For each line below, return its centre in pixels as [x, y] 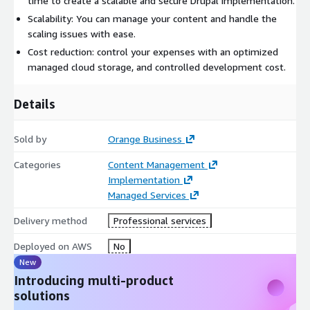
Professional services [159, 220]
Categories [37, 164]
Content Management [156, 164]
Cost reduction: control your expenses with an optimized [153, 51]
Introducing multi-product [94, 280]
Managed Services [147, 194]
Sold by [30, 138]
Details [35, 103]
